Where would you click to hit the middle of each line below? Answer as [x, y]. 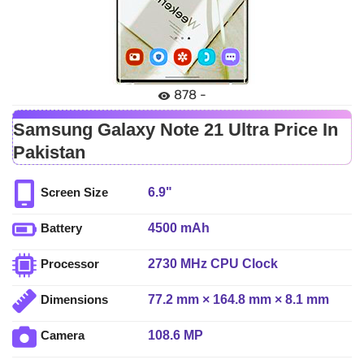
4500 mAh [179, 227]
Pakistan [49, 153]
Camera [63, 336]
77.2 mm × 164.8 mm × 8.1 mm [239, 299]
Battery [61, 228]
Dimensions [74, 300]
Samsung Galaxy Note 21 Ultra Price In [175, 130]
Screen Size [74, 193]
